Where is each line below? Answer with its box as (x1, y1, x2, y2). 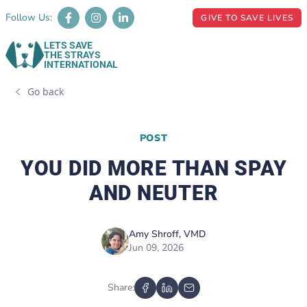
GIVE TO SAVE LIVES (201, 12, 293, 23)
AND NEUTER (88, 181, 219, 205)
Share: (107, 281, 134, 294)
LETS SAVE (44, 40, 93, 51)
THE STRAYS (44, 49, 101, 60)
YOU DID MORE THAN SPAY (20, 156, 287, 180)
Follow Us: (5, 11, 52, 24)
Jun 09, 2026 (129, 241, 184, 254)
